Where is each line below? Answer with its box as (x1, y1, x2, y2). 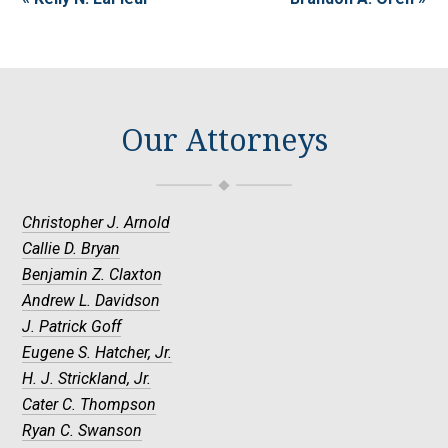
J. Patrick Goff (22, 317, 122, 337)
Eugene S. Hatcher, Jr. (155, 343, 173, 363)
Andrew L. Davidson (22, 291, 161, 311)
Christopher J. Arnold (22, 213, 171, 233)
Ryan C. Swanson (22, 421, 143, 441)
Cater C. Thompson (22, 395, 157, 415)
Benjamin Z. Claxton (22, 265, 163, 285)
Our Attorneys (120, 123, 328, 159)
